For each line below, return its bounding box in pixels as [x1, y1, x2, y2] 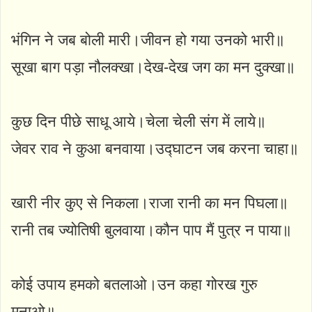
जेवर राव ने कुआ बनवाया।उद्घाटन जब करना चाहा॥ [11, 139, 299, 157]
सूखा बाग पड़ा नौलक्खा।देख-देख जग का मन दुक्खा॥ [11, 58, 295, 76]
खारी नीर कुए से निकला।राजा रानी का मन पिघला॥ [11, 194, 288, 212]
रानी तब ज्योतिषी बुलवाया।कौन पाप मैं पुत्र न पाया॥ [11, 221, 292, 239]
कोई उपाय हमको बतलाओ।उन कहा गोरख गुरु [11, 275, 258, 293]
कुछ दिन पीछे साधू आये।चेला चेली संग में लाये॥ [11, 112, 266, 130]
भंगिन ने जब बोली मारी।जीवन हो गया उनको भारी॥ [11, 31, 285, 49]
